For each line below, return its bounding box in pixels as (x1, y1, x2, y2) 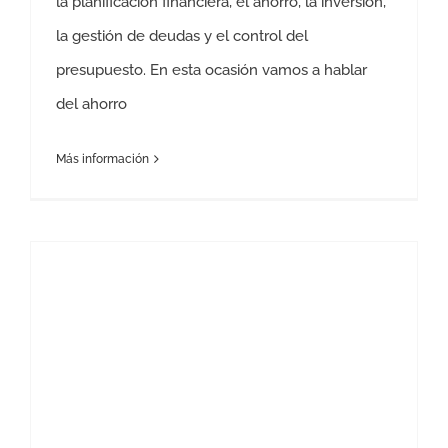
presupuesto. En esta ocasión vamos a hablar (56, 61, 367, 79)
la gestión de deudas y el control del (56, 27, 308, 45)
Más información (56, 152, 149, 166)
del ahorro (56, 95, 127, 113)
